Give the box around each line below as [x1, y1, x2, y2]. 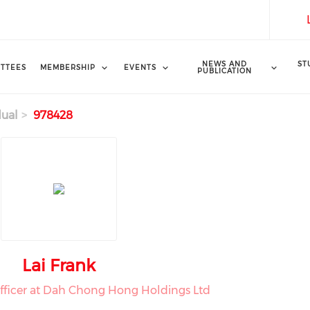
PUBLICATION [197, 66, 253, 75]
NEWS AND [202, 59, 248, 69]
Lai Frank [21, 255, 95, 275]
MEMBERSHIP [39, 62, 95, 72]
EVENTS [123, 62, 156, 72]
